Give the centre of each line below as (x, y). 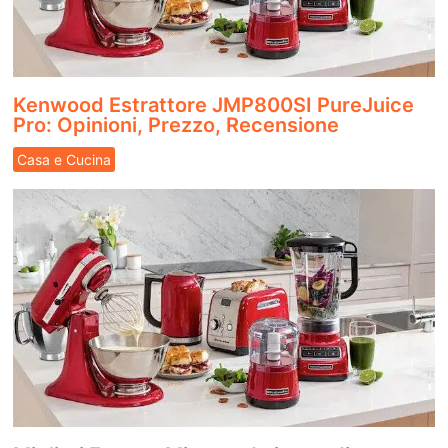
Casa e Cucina (64, 159)
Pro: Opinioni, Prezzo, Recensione (176, 124)
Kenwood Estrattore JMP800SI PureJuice (213, 104)
